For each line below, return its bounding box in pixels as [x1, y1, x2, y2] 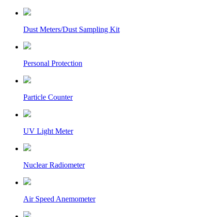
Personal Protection [23, 59, 82, 67]
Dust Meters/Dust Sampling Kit [23, 25, 120, 33]
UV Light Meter [23, 127, 73, 135]
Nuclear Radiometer [23, 161, 85, 169]
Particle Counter [23, 93, 73, 101]
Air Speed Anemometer [23, 195, 95, 203]
